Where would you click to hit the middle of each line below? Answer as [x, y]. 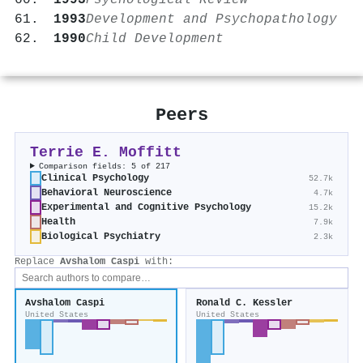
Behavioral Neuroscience [107, 193]
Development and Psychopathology [211, 20]
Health [58, 222]
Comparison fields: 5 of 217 [105, 167]
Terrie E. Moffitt [106, 153]
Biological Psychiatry [101, 237]
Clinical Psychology [95, 179]
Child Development [155, 39]
